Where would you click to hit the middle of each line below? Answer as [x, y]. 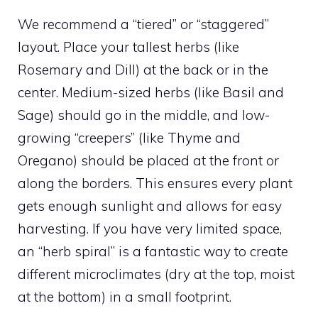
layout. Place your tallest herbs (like [128, 47]
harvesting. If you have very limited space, [150, 229]
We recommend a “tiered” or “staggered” [143, 24]
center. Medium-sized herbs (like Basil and [151, 92]
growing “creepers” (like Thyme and [129, 138]
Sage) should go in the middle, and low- [144, 115]
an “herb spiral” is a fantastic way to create [153, 251]
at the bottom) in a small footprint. [125, 297]
